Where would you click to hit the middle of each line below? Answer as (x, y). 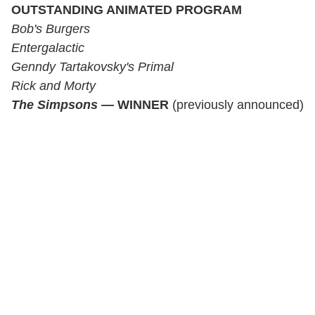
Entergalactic (48, 47)
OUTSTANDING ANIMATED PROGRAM (127, 9)
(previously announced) (236, 104)
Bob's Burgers (51, 28)
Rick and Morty (53, 85)
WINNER (143, 104)
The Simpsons (54, 104)
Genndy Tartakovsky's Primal (92, 66)
